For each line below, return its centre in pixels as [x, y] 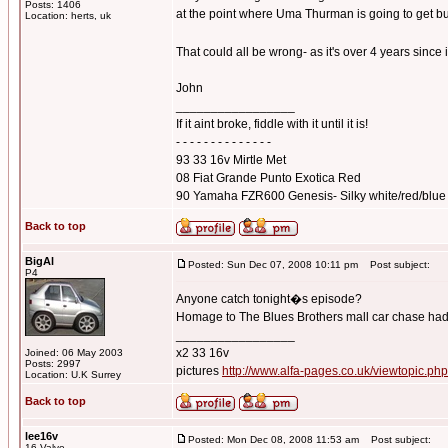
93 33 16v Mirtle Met [231, 160]
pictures [199, 371]
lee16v [41, 436]
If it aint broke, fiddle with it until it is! [272, 124]
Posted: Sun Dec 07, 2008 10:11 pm [273, 264]
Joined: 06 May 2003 [74, 352]
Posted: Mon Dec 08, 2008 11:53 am [273, 439]
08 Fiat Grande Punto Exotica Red [268, 178]
